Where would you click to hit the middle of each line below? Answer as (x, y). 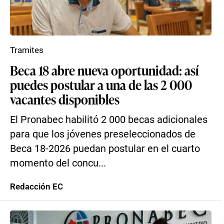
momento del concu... (58, 163)
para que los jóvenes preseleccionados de (103, 134)
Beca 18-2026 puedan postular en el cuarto (105, 149)
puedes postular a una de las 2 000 (101, 84)
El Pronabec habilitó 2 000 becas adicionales (109, 120)
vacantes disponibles (65, 99)
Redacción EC (36, 186)
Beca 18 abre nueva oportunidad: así (104, 70)
